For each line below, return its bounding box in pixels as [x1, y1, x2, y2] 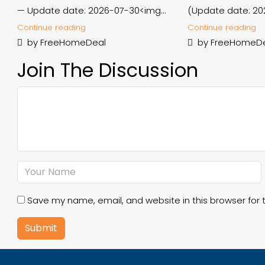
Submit [25, 221, 57, 235]
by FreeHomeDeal [25, 36, 106, 49]
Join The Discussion [17, 57, 198, 83]
